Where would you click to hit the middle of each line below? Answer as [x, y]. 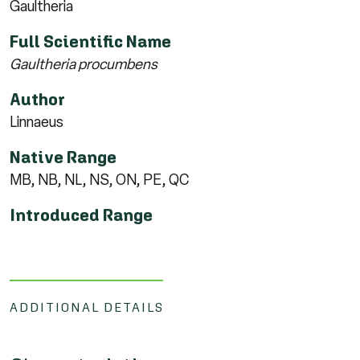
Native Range [63, 157]
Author [37, 99]
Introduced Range [81, 215]
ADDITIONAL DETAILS [87, 307]
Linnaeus [37, 122]
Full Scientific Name [90, 41]
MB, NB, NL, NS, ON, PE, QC [99, 180]
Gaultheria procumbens [84, 64]
